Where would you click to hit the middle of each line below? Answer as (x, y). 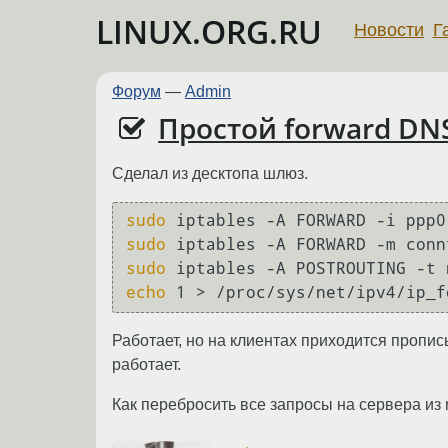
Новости (389, 29)
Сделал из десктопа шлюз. (210, 173)
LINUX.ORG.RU (209, 31)
